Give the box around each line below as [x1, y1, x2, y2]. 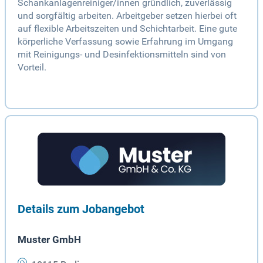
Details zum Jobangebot [18, 202, 144, 217]
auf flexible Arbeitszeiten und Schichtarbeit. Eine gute [18, 23, 237, 35]
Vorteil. [18, 62, 46, 73]
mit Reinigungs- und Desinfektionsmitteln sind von [18, 49, 226, 60]
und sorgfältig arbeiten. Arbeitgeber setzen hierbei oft [18, 10, 237, 22]
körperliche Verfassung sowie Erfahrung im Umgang [18, 36, 233, 48]
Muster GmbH [18, 234, 81, 246]
